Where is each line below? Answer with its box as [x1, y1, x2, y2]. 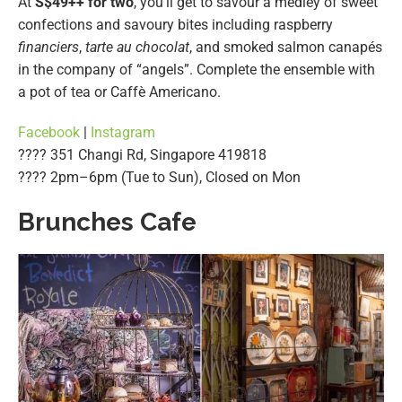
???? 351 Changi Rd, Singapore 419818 [18, 146, 267, 164]
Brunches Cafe [18, 207, 197, 238]
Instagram [91, 124, 155, 142]
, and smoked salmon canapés [189, 39, 382, 57]
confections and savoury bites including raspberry [18, 16, 333, 34]
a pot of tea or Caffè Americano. [18, 83, 221, 101]
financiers [18, 39, 79, 57]
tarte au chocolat [85, 39, 189, 57]
